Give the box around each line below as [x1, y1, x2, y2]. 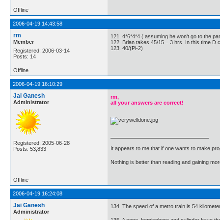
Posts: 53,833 [13, 146, 46, 152]
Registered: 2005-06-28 [13, 140, 70, 146]
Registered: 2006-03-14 [13, 48, 70, 54]
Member [13, 39, 34, 45]
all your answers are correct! [110, 99, 184, 106]
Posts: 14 [13, 54, 36, 60]
